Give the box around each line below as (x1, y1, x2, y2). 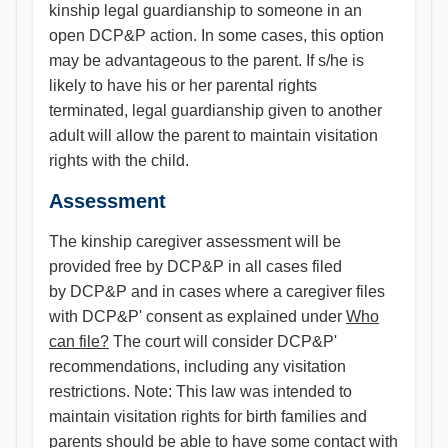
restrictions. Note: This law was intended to (49, 383, 352, 400)
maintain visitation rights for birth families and (49, 408, 367, 425)
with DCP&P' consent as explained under (49, 308, 346, 325)
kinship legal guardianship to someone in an (49, 2, 362, 19)
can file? (49, 333, 109, 350)
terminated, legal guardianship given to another (49, 102, 382, 119)
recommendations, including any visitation (49, 358, 346, 375)
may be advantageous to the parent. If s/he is (49, 52, 364, 69)
